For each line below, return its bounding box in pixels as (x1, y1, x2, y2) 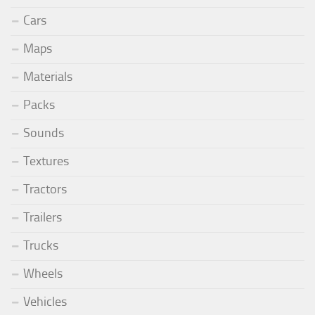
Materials (23, 69, 72, 85)
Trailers (23, 210, 62, 226)
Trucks (23, 238, 58, 254)
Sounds (23, 125, 64, 141)
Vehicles (23, 294, 67, 310)
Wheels (23, 266, 63, 282)
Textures (23, 153, 69, 169)
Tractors (23, 181, 67, 198)
